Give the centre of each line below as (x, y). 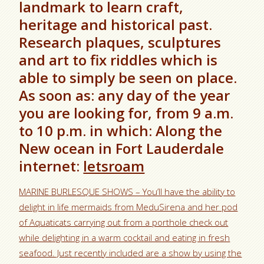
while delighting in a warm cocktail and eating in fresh (125, 237)
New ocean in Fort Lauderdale (122, 148)
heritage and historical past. (116, 24)
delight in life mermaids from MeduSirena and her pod (128, 207)
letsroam (114, 166)
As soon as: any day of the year (125, 95)
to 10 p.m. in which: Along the (121, 131)
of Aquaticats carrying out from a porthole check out (124, 222)
